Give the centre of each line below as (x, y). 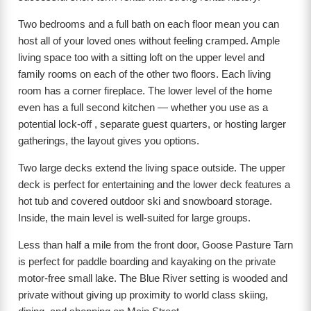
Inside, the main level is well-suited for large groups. (134, 218)
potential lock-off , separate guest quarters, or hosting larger (152, 124)
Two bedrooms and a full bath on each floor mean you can (149, 24)
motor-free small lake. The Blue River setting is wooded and (153, 278)
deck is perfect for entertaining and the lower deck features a (154, 185)
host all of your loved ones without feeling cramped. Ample (149, 41)
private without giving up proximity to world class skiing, (143, 295)
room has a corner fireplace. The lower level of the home (145, 91)
